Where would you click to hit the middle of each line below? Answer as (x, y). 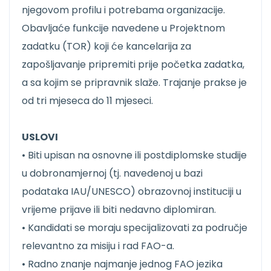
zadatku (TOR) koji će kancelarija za (106, 47)
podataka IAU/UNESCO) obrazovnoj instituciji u (132, 192)
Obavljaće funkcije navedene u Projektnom (123, 28)
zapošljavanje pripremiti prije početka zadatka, (133, 65)
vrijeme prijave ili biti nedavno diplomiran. (119, 210)
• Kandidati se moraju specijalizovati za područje (135, 228)
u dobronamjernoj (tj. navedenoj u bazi (112, 174)
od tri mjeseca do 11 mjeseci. (87, 101)
